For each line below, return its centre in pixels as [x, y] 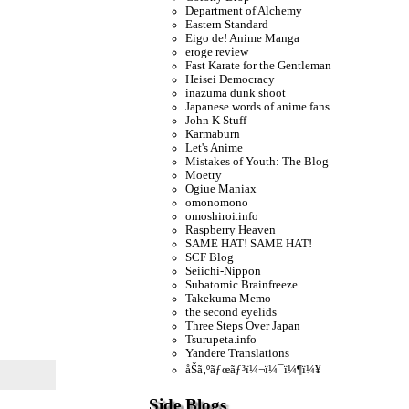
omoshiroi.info [222, 216]
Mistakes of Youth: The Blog [257, 161]
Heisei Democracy [231, 79]
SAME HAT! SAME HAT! [249, 243]
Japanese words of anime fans [258, 106]
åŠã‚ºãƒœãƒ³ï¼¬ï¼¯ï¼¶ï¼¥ [254, 369]
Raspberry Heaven [231, 230]
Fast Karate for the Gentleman [259, 65]
